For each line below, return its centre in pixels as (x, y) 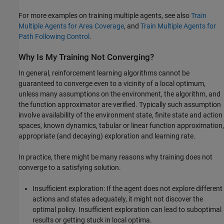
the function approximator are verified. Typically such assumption (120, 104)
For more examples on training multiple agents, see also (105, 16)
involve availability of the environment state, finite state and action (120, 115)
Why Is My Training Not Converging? (86, 57)
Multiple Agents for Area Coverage (71, 26)
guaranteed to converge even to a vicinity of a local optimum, (112, 83)
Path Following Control (54, 37)
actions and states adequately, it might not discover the (118, 199)
